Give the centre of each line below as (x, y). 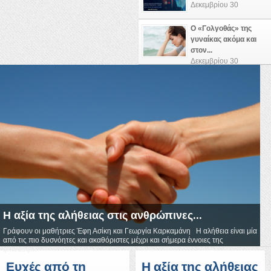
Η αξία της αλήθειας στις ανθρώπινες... (103, 215)
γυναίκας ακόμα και (224, 39)
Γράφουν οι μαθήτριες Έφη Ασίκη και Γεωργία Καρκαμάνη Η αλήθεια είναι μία (130, 231)
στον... (201, 50)
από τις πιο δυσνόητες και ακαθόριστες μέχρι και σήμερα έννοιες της (113, 240)
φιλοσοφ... (20, 249)
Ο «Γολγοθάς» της (221, 28)
